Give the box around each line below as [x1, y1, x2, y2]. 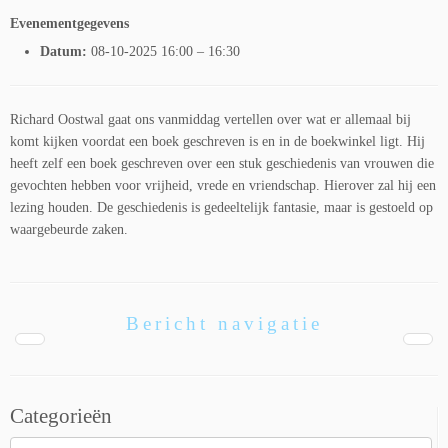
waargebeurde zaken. [10, 222, 128, 237]
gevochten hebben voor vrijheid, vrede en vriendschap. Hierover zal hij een [10, 178, 436, 193]
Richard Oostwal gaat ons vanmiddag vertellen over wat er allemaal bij [10, 112, 411, 127]
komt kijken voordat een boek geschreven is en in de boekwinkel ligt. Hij [10, 134, 425, 149]
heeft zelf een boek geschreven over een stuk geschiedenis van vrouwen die [10, 156, 434, 171]
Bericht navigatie [125, 313, 323, 334]
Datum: [40, 44, 87, 59]
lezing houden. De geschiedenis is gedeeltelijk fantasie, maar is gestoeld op [10, 200, 433, 215]
